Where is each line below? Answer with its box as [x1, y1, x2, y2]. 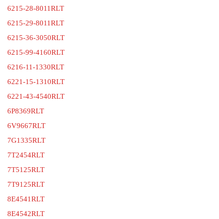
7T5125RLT [7, 165, 44, 174]
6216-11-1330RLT [7, 63, 64, 71]
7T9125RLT [7, 180, 44, 188]
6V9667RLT [7, 121, 45, 130]
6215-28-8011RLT [7, 4, 64, 12]
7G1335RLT [7, 136, 45, 144]
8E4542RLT [7, 209, 44, 218]
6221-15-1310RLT [7, 77, 65, 86]
